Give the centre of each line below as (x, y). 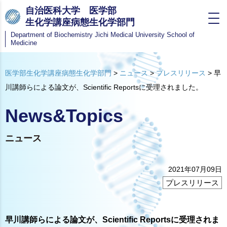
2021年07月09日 (195, 169)
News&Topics (64, 116)
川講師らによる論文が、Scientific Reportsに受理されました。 (104, 87)
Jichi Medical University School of (144, 35)
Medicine (24, 43)
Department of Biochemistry (52, 35)
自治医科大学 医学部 (71, 11)
